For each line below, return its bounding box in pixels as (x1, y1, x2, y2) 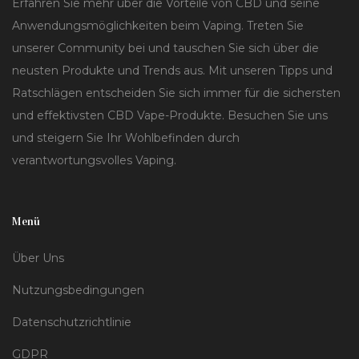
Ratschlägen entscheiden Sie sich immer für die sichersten (12, 86, 341, 101)
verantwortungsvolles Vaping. (12, 153, 176, 168)
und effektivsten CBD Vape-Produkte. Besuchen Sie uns (12, 108, 328, 123)
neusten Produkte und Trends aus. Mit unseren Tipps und (12, 63, 333, 79)
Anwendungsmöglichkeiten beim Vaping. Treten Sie (12, 18, 304, 34)
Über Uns (12, 251, 64, 266)
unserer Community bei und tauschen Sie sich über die (12, 41, 319, 56)
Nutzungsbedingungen (12, 283, 144, 298)
